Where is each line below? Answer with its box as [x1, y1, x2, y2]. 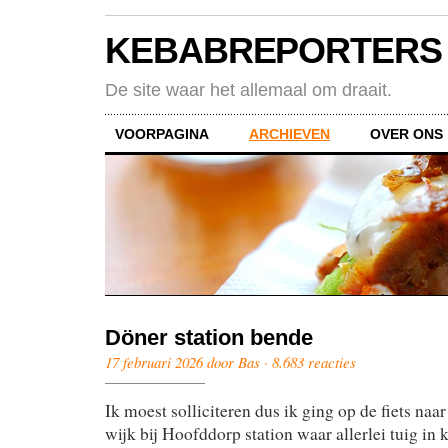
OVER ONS [370, 125, 443, 142]
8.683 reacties [272, 351, 356, 372]
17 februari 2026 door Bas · [105, 351, 272, 372]
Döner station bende [105, 324, 313, 350]
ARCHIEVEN [249, 125, 330, 142]
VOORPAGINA [115, 125, 209, 142]
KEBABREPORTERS [105, 30, 442, 72]
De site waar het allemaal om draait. [105, 79, 392, 100]
